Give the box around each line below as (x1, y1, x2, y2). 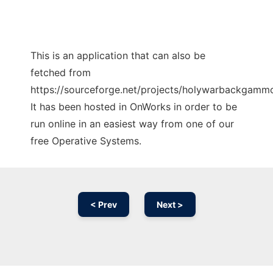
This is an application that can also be (30, 49, 205, 62)
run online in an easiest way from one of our (30, 118, 234, 130)
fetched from (30, 66, 91, 79)
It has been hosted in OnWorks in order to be (30, 101, 237, 113)
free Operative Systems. (30, 135, 141, 147)
